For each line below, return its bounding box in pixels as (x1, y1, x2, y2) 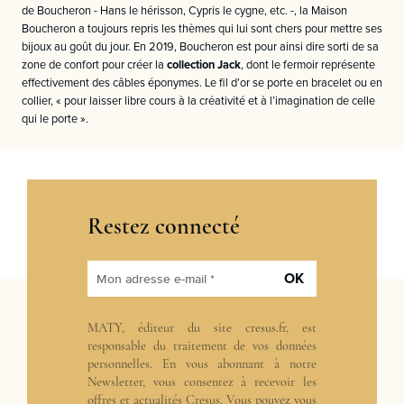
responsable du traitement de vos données (87, 337, 317, 353)
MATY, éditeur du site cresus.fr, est (87, 319, 317, 335)
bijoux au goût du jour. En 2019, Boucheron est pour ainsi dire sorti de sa (22, 41, 379, 53)
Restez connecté (87, 211, 240, 240)
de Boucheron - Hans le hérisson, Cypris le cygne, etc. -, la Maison (22, 5, 347, 17)
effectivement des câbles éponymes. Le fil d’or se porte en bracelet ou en (22, 77, 382, 89)
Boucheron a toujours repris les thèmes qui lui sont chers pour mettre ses (22, 23, 382, 35)
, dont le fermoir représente (241, 59, 375, 71)
